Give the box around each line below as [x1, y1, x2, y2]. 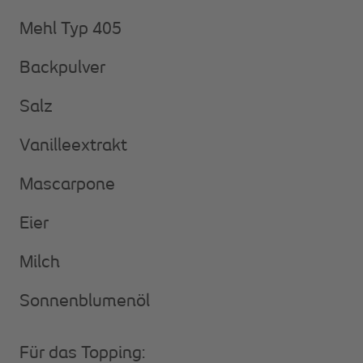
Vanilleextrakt [19, 138, 127, 154]
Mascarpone [19, 177, 115, 193]
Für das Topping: [19, 345, 145, 361]
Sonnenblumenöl [19, 293, 150, 310]
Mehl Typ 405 [19, 21, 122, 37]
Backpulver [19, 60, 105, 76]
